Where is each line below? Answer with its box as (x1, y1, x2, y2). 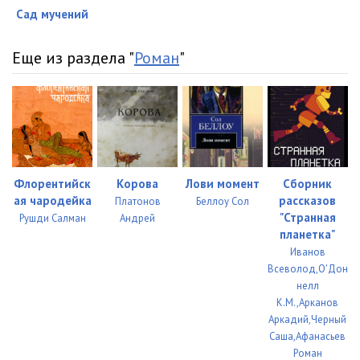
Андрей (120, 211, 156, 225)
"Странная (279, 209, 336, 225)
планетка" (280, 226, 336, 242)
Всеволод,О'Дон (267, 261, 348, 276)
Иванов (289, 244, 325, 259)
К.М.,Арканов (276, 295, 339, 309)
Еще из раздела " (12, 47, 134, 69)
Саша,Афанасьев (269, 329, 346, 343)
